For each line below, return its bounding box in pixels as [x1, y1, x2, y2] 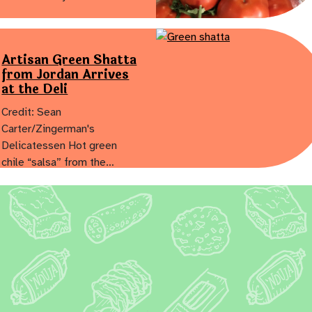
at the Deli [1, 79, 68, 99]
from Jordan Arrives [1, 64, 130, 84]
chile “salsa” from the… [1, 155, 115, 169]
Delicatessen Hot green [1, 138, 118, 153]
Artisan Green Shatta [1, 49, 137, 70]
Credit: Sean [1, 104, 62, 119]
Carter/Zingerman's [1, 121, 95, 136]
